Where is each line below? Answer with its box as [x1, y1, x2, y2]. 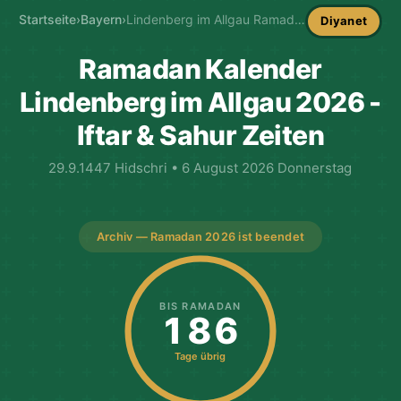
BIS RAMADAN [159, 299, 242, 312]
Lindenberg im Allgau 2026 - [20, 85, 381, 118]
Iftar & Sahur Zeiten [76, 118, 324, 151]
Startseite [18, 12, 76, 28]
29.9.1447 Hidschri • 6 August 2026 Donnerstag [48, 158, 353, 176]
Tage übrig [175, 349, 226, 363]
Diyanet [320, 13, 368, 29]
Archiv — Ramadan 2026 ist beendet [96, 229, 305, 243]
